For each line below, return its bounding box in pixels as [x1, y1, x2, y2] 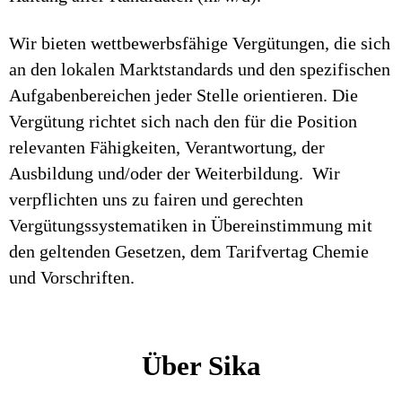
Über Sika [141, 350, 261, 381]
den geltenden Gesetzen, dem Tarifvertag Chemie [9, 241, 369, 261]
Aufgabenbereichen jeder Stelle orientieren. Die [9, 85, 358, 105]
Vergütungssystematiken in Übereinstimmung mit [9, 215, 372, 235]
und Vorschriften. [9, 267, 135, 287]
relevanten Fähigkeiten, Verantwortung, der [9, 137, 325, 157]
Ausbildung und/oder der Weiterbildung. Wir [9, 163, 340, 183]
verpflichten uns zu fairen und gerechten [9, 189, 303, 209]
